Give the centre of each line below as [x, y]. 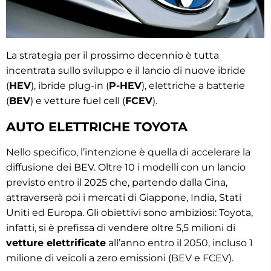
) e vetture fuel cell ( [78, 100]
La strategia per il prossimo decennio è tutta [113, 55]
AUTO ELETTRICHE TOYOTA [97, 126]
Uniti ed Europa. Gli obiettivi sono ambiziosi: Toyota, [129, 212]
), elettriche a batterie [193, 85]
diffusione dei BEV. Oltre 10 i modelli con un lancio [126, 167]
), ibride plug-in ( [70, 85]
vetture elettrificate [56, 243]
